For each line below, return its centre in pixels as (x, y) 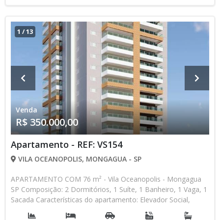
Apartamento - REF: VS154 (67, 144)
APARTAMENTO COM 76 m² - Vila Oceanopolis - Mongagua (106, 179)
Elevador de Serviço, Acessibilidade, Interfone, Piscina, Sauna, (109, 210)
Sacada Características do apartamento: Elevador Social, (100, 200)
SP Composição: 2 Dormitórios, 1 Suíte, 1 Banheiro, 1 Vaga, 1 (109, 189)
